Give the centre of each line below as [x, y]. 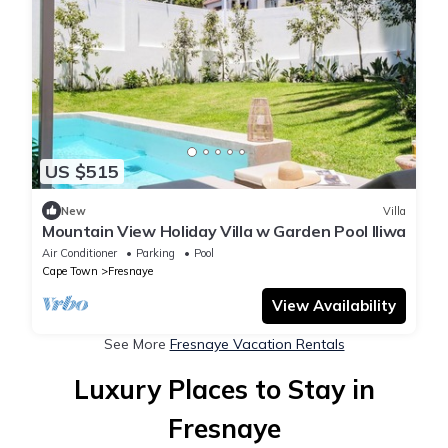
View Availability [334, 306]
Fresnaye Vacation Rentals [257, 344]
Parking [155, 253]
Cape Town [70, 271]
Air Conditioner [79, 253]
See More [136, 344]
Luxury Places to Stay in [224, 390]
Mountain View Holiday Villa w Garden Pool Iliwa [224, 231]
